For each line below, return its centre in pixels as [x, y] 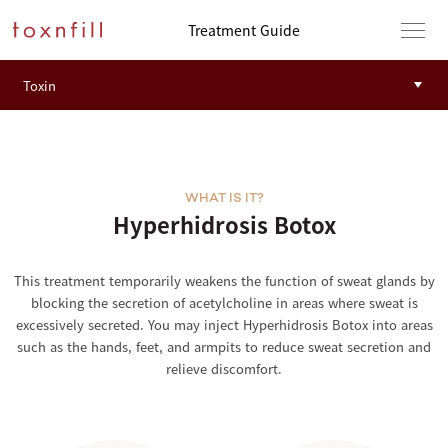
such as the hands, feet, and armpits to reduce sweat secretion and [224, 346]
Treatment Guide [244, 30]
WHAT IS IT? [224, 199]
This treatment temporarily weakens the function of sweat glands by [224, 280]
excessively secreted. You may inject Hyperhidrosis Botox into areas [224, 324]
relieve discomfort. [224, 368]
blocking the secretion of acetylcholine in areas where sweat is [224, 302]
